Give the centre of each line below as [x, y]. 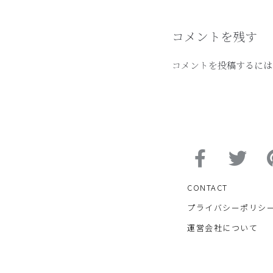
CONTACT [207, 187]
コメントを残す [214, 36]
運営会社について [222, 227]
